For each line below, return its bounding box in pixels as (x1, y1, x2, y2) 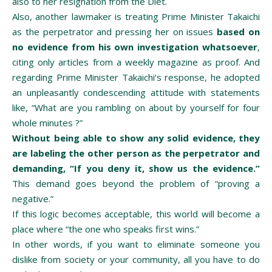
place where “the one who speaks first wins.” (12, 222, 199, 235)
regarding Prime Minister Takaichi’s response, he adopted (12, 70, 260, 83)
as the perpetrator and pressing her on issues (12, 25, 217, 38)
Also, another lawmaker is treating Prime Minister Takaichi (12, 10, 260, 22)
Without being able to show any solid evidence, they (12, 131, 260, 144)
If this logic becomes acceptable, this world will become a (12, 207, 260, 220)
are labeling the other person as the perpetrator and (12, 146, 260, 159)
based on (217, 25, 260, 38)
